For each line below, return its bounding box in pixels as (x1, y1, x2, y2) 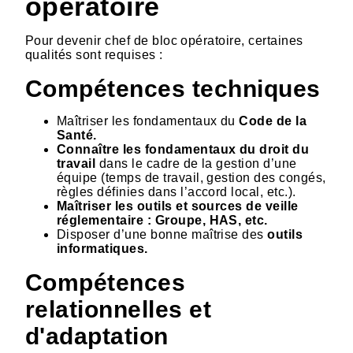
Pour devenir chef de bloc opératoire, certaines (25, 34, 303, 48)
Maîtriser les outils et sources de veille (57, 199, 299, 214)
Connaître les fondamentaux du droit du (57, 143, 310, 157)
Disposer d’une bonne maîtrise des (57, 228, 268, 242)
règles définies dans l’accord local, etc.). (57, 185, 296, 199)
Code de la (235, 114, 307, 128)
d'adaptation (25, 322, 169, 350)
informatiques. (57, 242, 152, 256)
